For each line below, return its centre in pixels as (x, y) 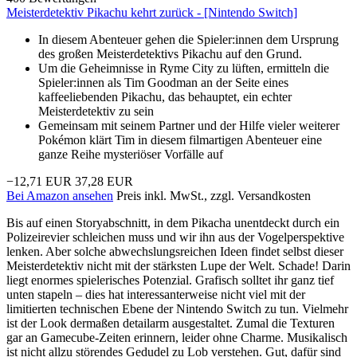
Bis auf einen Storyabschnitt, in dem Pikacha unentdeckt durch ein (173, 222)
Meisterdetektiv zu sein (96, 111)
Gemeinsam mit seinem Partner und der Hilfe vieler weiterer (189, 125)
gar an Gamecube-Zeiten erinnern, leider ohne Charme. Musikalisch (177, 337)
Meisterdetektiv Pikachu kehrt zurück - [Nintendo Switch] (152, 12)
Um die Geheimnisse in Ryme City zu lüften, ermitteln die (184, 68)
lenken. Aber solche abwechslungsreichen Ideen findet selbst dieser (175, 251)
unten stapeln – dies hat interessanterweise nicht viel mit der (156, 294)
